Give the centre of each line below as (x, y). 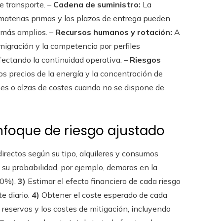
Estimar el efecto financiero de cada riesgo (103, 181)
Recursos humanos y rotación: (114, 32)
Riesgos (145, 59)
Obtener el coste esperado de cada (103, 195)
